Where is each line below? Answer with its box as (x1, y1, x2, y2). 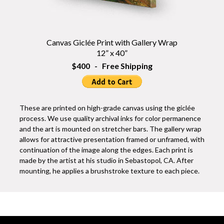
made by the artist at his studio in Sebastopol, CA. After (19, 156, 193, 164)
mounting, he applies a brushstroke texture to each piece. (19, 166, 199, 175)
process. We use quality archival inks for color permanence (19, 114, 201, 122)
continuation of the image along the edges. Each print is (19, 145, 193, 154)
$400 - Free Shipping (71, 61, 152, 71)
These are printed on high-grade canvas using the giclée (19, 103, 195, 112)
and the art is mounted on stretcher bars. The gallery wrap (19, 124, 201, 133)
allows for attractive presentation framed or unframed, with (19, 135, 204, 143)
